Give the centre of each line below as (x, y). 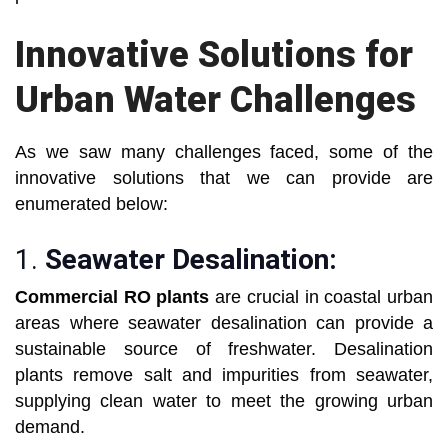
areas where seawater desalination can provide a (224, 323)
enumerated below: (91, 204)
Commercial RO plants (112, 297)
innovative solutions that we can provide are (224, 178)
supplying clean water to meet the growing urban (224, 401)
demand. (50, 427)
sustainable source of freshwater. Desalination (224, 349)
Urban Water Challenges (215, 100)
